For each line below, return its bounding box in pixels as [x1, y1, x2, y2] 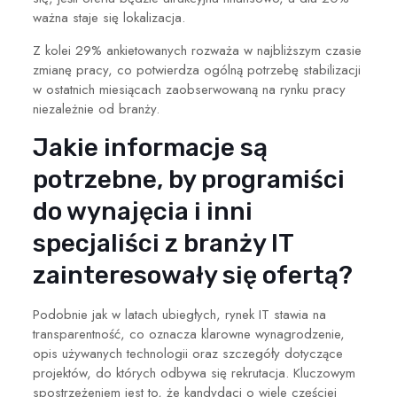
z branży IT [164, 228, 293, 258]
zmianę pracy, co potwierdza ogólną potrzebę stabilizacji [32, 59, 361, 80]
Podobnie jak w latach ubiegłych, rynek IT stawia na [32, 304, 326, 324]
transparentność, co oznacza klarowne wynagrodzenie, [32, 323, 345, 344]
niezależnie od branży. [32, 98, 160, 119]
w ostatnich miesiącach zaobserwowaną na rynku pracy [32, 79, 346, 99]
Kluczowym [292, 362, 355, 383]
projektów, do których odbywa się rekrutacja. [32, 362, 293, 383]
